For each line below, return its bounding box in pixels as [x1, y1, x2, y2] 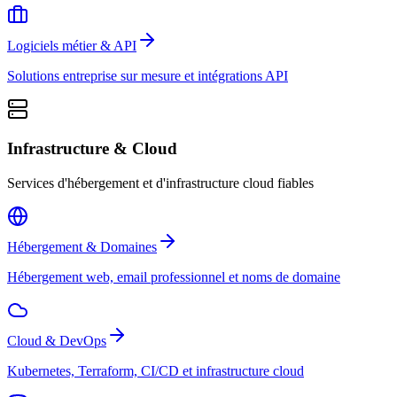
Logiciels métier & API [7, 37, 136, 53]
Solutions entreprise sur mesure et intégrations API [7, 67, 288, 83]
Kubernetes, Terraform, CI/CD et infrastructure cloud [7, 362, 304, 378]
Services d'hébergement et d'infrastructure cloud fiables [7, 175, 314, 191]
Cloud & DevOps [7, 332, 106, 348]
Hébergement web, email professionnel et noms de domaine [7, 269, 340, 284]
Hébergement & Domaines [7, 238, 157, 254]
